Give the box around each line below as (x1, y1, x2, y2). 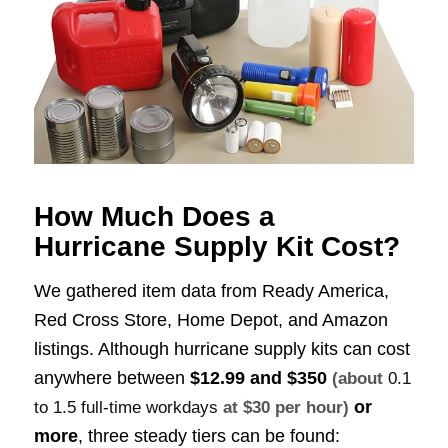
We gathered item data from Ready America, (33, 281, 389, 302)
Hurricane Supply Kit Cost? (33, 231, 400, 263)
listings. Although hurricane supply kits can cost (33, 339, 410, 360)
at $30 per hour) (217, 398, 349, 418)
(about (331, 369, 388, 389)
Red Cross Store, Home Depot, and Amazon (33, 310, 388, 331)
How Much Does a (33, 201, 275, 233)
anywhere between (33, 368, 190, 389)
